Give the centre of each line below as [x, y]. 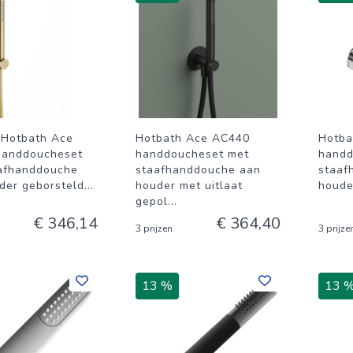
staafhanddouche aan [198, 170]
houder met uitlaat [189, 186]
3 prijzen [154, 229]
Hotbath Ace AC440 [193, 138]
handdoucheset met [192, 154]
